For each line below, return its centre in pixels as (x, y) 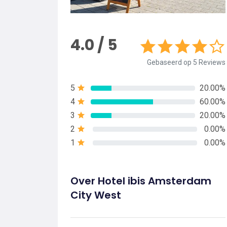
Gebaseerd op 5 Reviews (186, 63)
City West (96, 195)
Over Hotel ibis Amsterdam (141, 181)
